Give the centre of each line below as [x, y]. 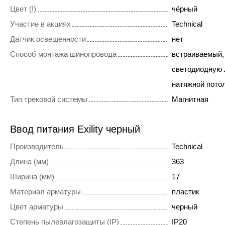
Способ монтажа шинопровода [63, 54]
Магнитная [190, 99]
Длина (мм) [29, 162]
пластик [185, 192]
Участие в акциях [40, 24]
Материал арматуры [45, 192]
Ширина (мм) [32, 177]
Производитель [37, 147]
